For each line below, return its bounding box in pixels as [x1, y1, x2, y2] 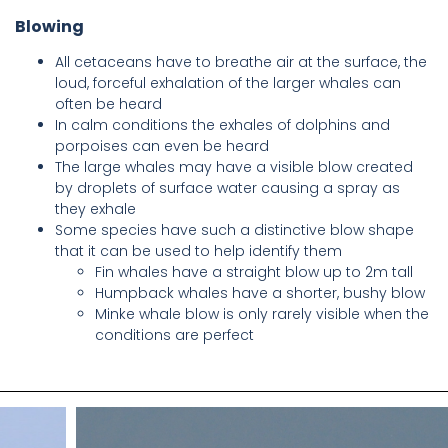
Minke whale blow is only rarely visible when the [95, 304, 429, 325]
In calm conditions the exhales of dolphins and [55, 115, 390, 136]
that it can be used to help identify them [55, 241, 342, 262]
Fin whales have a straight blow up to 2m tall [95, 262, 413, 283]
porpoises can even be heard [55, 136, 269, 157]
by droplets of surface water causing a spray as [55, 178, 400, 199]
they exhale [55, 199, 136, 220]
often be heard [55, 94, 162, 115]
